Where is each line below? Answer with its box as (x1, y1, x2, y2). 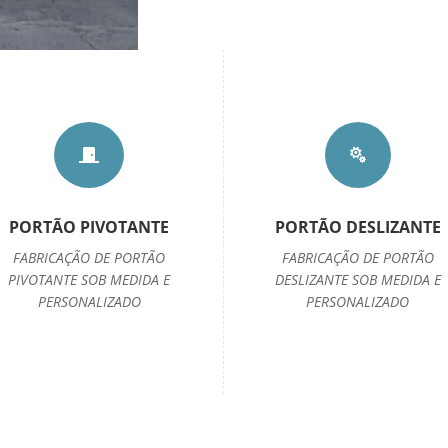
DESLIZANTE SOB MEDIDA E (274, 270, 441, 290)
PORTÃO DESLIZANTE (274, 216, 441, 239)
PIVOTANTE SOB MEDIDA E (8, 270, 171, 290)
